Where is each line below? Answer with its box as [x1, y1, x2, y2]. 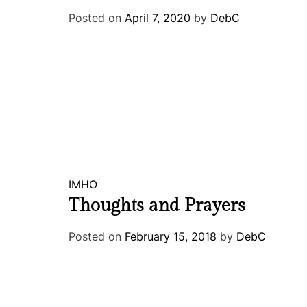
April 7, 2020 [125, 10, 191, 25]
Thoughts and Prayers [69, 195, 245, 217]
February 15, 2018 [125, 230, 217, 244]
